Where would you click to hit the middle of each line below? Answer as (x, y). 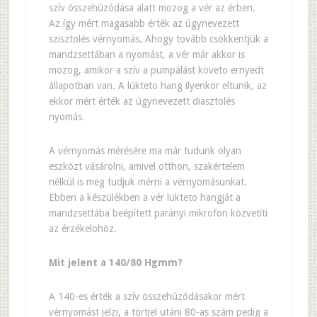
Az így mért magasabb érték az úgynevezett (144, 23)
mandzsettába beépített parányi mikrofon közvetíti (158, 213)
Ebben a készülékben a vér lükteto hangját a (144, 197)
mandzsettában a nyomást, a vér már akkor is (146, 54)
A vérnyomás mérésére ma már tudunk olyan (145, 151)
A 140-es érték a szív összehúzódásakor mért (146, 296)
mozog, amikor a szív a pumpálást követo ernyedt (156, 70)
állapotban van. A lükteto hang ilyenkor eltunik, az (157, 86)
